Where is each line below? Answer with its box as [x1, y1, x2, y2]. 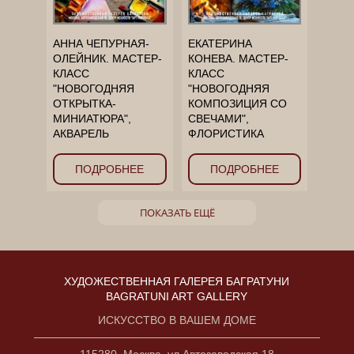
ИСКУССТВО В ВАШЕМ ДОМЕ [97, 314, 256, 327]
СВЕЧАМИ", [187, 111, 249, 125]
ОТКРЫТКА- [53, 96, 116, 110]
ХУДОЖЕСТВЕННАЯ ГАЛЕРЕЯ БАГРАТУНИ [64, 275, 290, 288]
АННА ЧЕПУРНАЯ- [53, 36, 149, 50]
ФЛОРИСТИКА [187, 126, 264, 140]
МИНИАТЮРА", [53, 111, 131, 125]
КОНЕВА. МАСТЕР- [187, 51, 288, 65]
